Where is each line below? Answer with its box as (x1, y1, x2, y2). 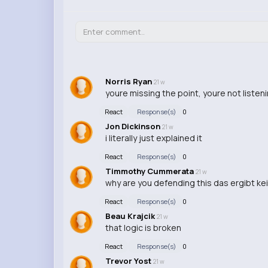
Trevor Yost (105, 255, 153, 267)
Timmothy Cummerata (105, 166, 196, 177)
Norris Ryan (105, 76, 154, 87)
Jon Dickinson (105, 121, 162, 132)
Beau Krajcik (105, 211, 157, 222)
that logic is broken (105, 222, 181, 234)
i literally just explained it (105, 132, 202, 144)
